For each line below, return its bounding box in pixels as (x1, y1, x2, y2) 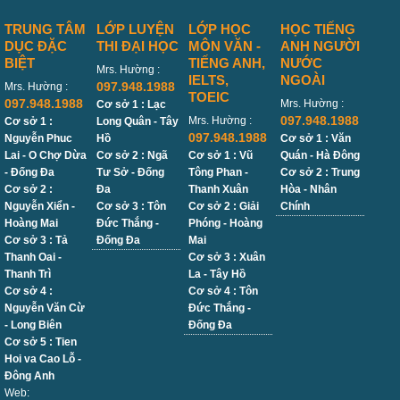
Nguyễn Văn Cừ (4, 302, 85, 315)
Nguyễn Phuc (4, 132, 72, 146)
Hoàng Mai (4, 217, 58, 230)
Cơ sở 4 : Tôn (188, 285, 259, 298)
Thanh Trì (4, 268, 51, 281)
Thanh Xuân (188, 183, 249, 196)
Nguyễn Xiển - (4, 200, 75, 213)
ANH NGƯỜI (280, 38, 361, 54)
